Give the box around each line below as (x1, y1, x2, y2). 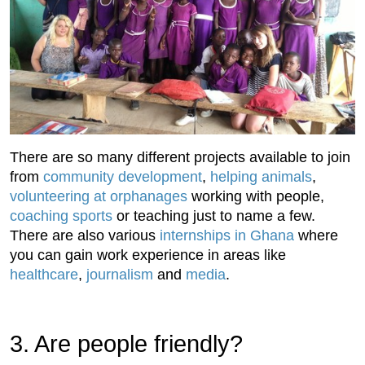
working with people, (187, 188, 324, 205)
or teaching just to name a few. (112, 208, 315, 225)
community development (43, 169, 202, 186)
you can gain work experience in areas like (10, 247, 286, 264)
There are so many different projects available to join (10, 149, 350, 166)
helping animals (210, 169, 312, 186)
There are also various (10, 227, 160, 244)
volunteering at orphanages (10, 188, 187, 205)
